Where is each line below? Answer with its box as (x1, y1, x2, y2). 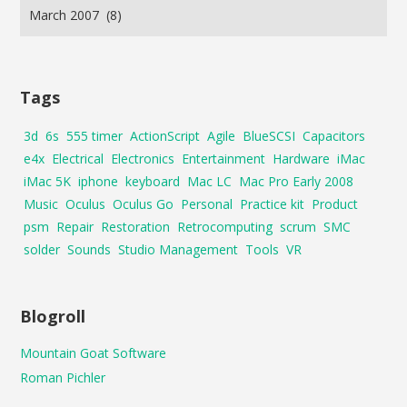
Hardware (273, 150, 331, 167)
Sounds (67, 241, 112, 258)
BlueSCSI (243, 127, 296, 144)
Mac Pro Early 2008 (239, 173, 354, 190)
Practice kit (240, 195, 305, 213)
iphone (78, 173, 119, 190)
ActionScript (130, 127, 201, 144)
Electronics (111, 150, 175, 167)
